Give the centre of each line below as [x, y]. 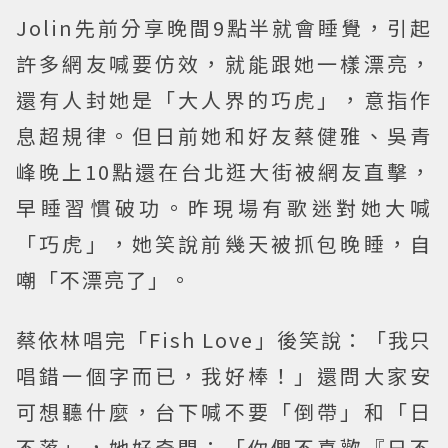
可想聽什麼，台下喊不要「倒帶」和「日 [224, 411]
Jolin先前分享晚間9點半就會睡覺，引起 [224, 27]
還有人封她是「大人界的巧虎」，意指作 [224, 99]
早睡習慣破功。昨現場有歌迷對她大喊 [224, 207]
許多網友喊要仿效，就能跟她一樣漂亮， [224, 63]
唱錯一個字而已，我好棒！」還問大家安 [224, 375]
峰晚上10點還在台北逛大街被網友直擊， [224, 171]
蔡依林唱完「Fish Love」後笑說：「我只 [224, 339]
